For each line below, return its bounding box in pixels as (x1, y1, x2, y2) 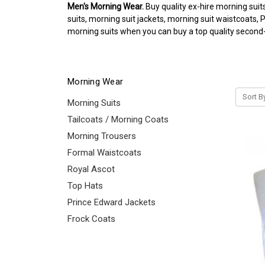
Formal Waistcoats (67, 147, 141, 158)
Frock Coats (67, 213, 115, 224)
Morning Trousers (67, 130, 136, 141)
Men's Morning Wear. (67, 1, 144, 11)
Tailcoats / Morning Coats (67, 114, 169, 125)
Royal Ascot (67, 163, 115, 174)
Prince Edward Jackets (67, 196, 156, 208)
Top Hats (67, 180, 103, 191)
